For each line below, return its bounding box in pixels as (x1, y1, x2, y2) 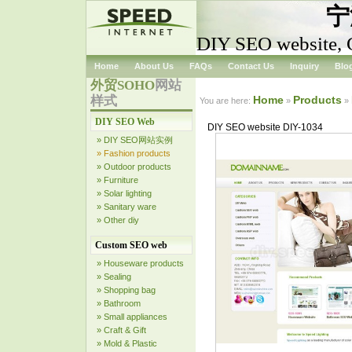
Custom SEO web (95, 240, 167, 251)
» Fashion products (97, 148, 170, 158)
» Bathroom (97, 299, 141, 308)
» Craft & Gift (97, 325, 146, 335)
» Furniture (97, 175, 138, 185)
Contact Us (228, 61, 274, 71)
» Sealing (97, 272, 131, 281)
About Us (134, 61, 174, 71)
